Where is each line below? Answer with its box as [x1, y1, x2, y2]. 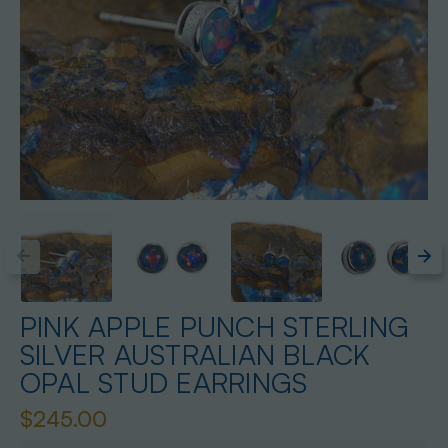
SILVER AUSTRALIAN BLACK [19, 337, 371, 373]
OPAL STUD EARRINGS [19, 365, 308, 401]
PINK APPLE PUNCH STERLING [19, 309, 410, 345]
